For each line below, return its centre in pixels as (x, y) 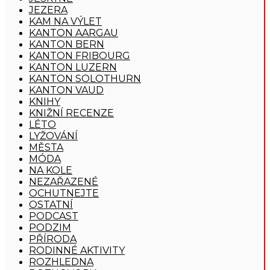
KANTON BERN (67, 44)
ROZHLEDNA (61, 262)
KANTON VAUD (66, 90)
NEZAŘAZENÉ (64, 181)
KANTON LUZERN (73, 67)
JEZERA (48, 10)
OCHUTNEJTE (64, 193)
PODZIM (50, 227)
